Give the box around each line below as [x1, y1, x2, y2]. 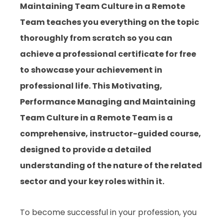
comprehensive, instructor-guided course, [20, 128, 201, 140]
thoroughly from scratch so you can [20, 32, 172, 44]
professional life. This [20, 80, 111, 92]
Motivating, [111, 80, 162, 92]
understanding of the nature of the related [20, 160, 202, 172]
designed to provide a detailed [20, 144, 151, 156]
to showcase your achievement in [20, 64, 162, 76]
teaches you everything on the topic [45, 16, 199, 28]
